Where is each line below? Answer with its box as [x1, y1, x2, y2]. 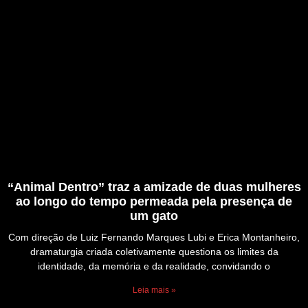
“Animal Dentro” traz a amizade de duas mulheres [7, 180, 301, 195]
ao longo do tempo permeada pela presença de [16, 195, 292, 209]
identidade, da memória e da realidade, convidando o [38, 261, 270, 272]
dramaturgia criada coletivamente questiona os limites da [30, 246, 278, 258]
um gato [130, 209, 178, 223]
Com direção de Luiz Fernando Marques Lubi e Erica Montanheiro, [8, 232, 300, 243]
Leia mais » [132, 285, 176, 296]
